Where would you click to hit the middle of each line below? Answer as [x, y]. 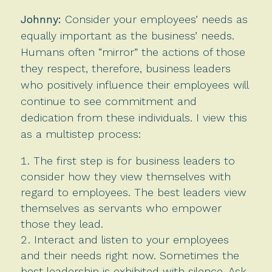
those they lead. [63, 223]
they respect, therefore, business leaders [125, 68]
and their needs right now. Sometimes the [130, 255]
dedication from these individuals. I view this [134, 117]
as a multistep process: [80, 134]
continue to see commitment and [108, 101]
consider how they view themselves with [125, 176]
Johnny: [41, 19]
